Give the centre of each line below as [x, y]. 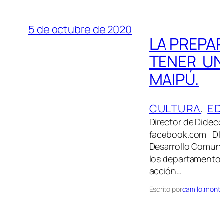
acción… [165, 171]
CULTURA [175, 108]
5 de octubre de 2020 [80, 29]
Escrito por [165, 189]
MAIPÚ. [174, 79]
